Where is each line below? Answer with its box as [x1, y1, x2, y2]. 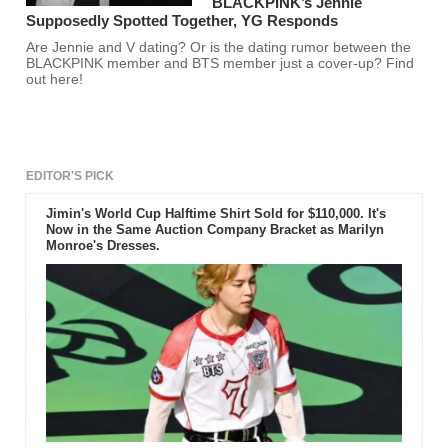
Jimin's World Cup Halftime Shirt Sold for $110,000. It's [45, 206, 386, 222]
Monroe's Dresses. [45, 238, 160, 254]
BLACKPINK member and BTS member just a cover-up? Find [26, 56, 415, 72]
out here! [26, 72, 84, 88]
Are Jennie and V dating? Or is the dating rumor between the [26, 40, 412, 56]
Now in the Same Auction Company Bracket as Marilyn [45, 222, 384, 238]
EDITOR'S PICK [26, 169, 115, 184]
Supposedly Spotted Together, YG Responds [26, 12, 339, 30]
